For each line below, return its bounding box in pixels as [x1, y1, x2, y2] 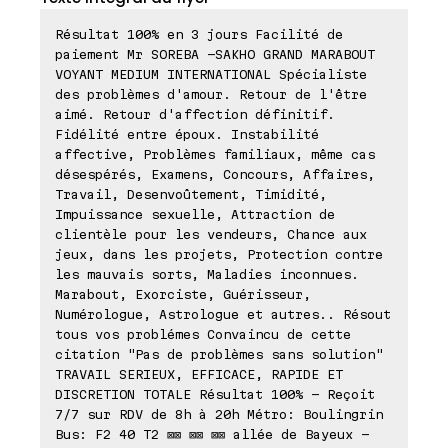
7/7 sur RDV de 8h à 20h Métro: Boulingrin [55, 406, 383, 421]
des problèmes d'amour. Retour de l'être [55, 86, 367, 101]
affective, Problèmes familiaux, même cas [55, 146, 375, 161]
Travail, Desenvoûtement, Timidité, [55, 186, 327, 201]
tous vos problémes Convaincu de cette [55, 326, 351, 341]
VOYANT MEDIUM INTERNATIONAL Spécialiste [55, 66, 367, 81]
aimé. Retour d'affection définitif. [55, 106, 335, 121]
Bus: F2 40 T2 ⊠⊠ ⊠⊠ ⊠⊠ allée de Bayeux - [55, 426, 369, 441]
